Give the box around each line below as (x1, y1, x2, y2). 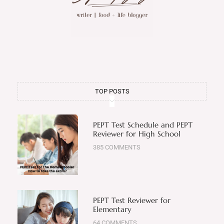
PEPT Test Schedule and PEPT (92, 119, 192, 129)
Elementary (92, 204, 131, 214)
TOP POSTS (94, 87, 129, 95)
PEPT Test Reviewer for (92, 195, 170, 205)
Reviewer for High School (92, 128, 180, 138)
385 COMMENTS (92, 143, 140, 151)
